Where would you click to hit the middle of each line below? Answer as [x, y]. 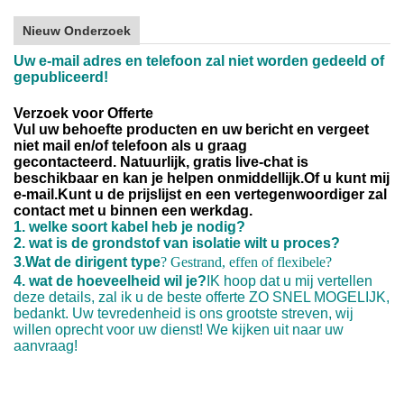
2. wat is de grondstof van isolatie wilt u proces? [177, 243]
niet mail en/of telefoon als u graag [130, 146]
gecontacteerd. [65, 162]
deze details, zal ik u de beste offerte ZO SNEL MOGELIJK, [202, 297]
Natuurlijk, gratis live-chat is [214, 162]
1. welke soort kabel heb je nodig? [129, 227]
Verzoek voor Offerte [83, 113]
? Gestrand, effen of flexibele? [246, 262]
